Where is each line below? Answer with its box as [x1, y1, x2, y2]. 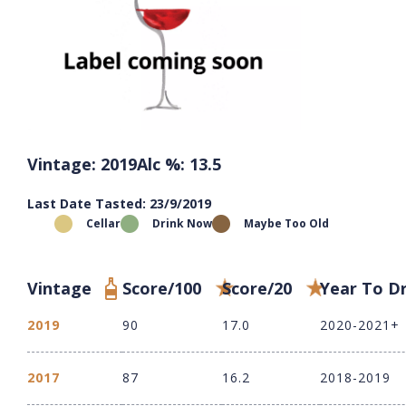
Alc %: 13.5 [137, 153, 221, 176]
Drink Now [152, 216, 212, 232]
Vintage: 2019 [27, 153, 137, 176]
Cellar [86, 216, 121, 232]
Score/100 [122, 277, 201, 300]
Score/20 [222, 277, 292, 300]
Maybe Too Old [244, 216, 329, 232]
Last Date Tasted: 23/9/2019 [27, 195, 211, 213]
